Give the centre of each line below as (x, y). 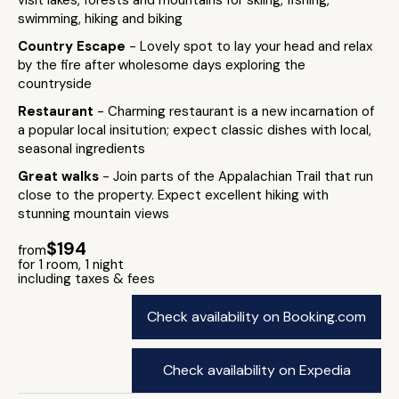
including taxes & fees (86, 279)
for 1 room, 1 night (71, 265)
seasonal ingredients (81, 149)
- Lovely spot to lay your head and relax (251, 46)
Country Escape (73, 46)
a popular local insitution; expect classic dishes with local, (195, 130)
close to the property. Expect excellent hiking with (173, 195)
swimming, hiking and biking (100, 19)
